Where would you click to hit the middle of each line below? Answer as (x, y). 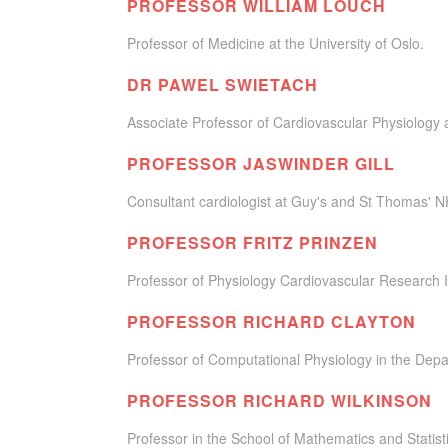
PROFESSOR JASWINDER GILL (261, 163)
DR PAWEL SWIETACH (222, 84)
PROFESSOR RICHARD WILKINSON (279, 400)
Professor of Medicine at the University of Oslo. (275, 43)
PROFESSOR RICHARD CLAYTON (271, 321)
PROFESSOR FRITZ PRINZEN (252, 242)
